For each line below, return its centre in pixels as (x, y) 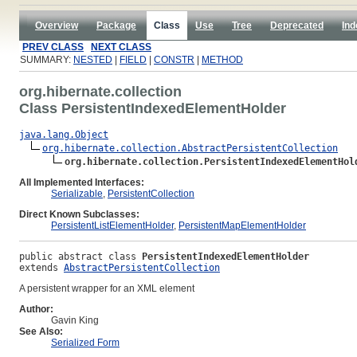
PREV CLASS (53, 47)
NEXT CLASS (121, 47)
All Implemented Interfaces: (82, 182)
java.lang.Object (64, 134)
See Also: (41, 331)
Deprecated (297, 25)
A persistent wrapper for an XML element (107, 288)
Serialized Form (85, 342)
